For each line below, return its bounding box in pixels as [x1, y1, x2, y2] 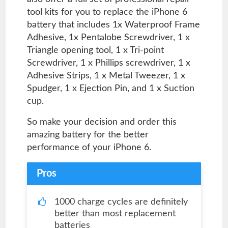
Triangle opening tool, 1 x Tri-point [26, 45, 164, 55]
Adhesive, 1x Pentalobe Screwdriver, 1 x [26, 33, 190, 42]
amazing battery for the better [26, 130, 149, 139]
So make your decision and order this [26, 117, 177, 127]
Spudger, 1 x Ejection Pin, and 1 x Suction [26, 83, 194, 93]
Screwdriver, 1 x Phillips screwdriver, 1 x [26, 58, 190, 68]
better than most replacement [54, 209, 176, 218]
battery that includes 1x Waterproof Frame [26, 20, 200, 30]
